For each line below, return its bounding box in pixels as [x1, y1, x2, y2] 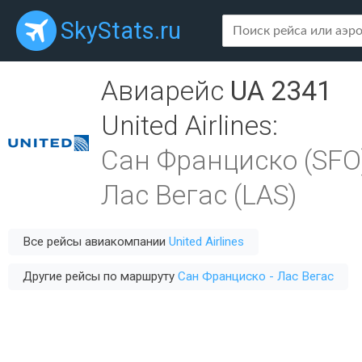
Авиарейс [101, 75, 230, 107]
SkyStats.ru [61, 17, 181, 44]
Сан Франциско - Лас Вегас [178, 269, 334, 284]
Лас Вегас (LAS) [101, 179, 297, 211]
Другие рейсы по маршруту [23, 269, 178, 284]
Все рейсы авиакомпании [23, 234, 169, 249]
